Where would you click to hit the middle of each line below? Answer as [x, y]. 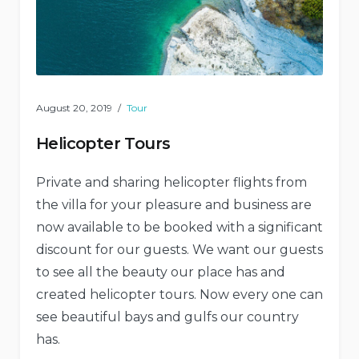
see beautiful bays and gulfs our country [167, 317]
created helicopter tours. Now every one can [179, 295]
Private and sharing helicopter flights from [171, 183]
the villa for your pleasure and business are [174, 205]
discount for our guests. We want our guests [179, 250]
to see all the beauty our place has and [161, 272]
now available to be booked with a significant [179, 228]
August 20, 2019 [74, 108]
